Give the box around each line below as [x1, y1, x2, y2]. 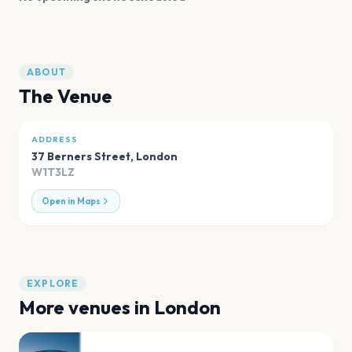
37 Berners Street [31, 149, 130, 164]
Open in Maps [42, 196, 101, 207]
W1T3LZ [31, 165, 75, 180]
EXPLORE [27, 277, 79, 290]
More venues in [19, 295, 154, 320]
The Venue [19, 84, 112, 108]
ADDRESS [31, 134, 78, 145]
